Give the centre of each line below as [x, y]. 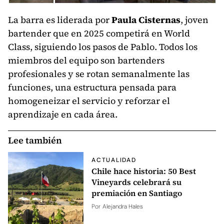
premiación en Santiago [137, 193]
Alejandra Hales [123, 207]
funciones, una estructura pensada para [93, 87]
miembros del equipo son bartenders [86, 60]
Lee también [35, 140]
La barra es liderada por [60, 20]
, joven [194, 20]
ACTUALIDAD [114, 160]
